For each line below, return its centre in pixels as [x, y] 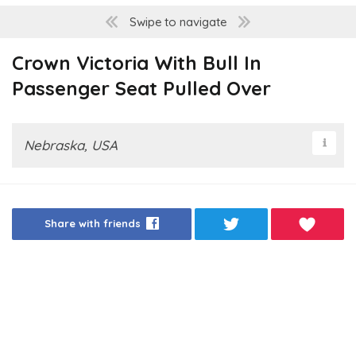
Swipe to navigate [178, 22]
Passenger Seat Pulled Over [141, 89]
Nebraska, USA [71, 145]
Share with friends [92, 224]
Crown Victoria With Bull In [137, 63]
